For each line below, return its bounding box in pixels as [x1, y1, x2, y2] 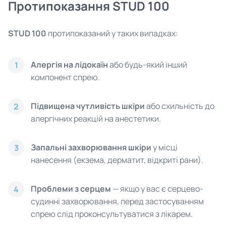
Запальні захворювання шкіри [31, 142, 151, 153]
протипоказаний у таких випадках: [46, 28, 178, 39]
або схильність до [145, 100, 214, 111]
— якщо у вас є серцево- [111, 183, 203, 194]
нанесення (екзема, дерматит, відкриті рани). [31, 154, 203, 165]
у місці [151, 142, 178, 153]
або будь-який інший [108, 59, 187, 70]
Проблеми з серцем [31, 183, 111, 194]
